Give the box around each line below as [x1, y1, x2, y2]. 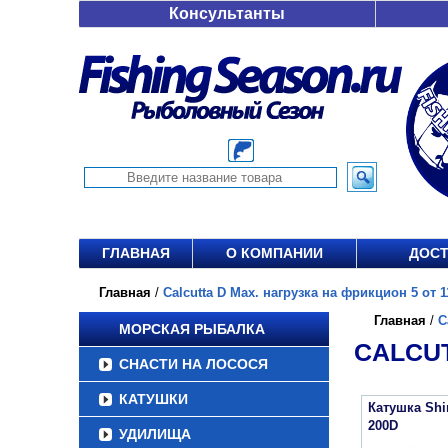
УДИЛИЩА [119, 426, 191, 442]
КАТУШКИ [119, 391, 188, 407]
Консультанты [169, 5, 285, 22]
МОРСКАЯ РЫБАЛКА [119, 321, 265, 337]
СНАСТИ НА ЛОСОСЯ [119, 356, 268, 372]
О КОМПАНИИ [226, 245, 323, 261]
